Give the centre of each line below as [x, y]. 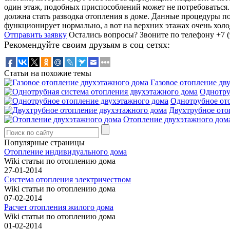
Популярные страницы [44, 142]
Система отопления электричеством [68, 179]
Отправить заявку [35, 34]
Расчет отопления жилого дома [59, 207]
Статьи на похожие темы [48, 73]
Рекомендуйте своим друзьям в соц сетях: [87, 44]
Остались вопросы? [103, 34]
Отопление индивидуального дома [65, 151]
